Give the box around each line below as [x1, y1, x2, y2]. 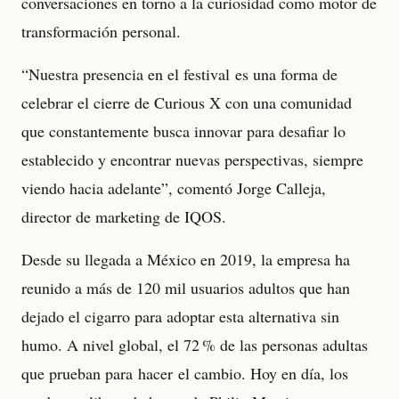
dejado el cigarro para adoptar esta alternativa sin [21, 305, 339, 327]
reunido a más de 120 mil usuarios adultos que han [21, 276, 350, 298]
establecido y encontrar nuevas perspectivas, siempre [21, 148, 363, 170]
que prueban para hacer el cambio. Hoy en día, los [21, 362, 348, 384]
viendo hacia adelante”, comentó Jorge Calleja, [21, 176, 326, 199]
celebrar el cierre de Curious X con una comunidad [21, 91, 352, 113]
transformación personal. [21, 20, 186, 42]
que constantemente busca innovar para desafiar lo [21, 119, 346, 142]
